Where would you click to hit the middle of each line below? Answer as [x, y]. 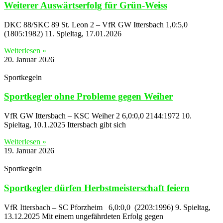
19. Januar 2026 [29, 151]
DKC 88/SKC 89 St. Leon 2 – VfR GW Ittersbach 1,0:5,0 [96, 24]
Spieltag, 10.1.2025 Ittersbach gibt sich [65, 125]
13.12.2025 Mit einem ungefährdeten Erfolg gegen [84, 216]
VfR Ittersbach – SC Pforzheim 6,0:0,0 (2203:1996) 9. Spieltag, [107, 207]
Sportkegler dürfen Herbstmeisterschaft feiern [97, 188]
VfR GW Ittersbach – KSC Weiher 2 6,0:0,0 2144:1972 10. [98, 116]
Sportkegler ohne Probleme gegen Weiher [88, 97]
